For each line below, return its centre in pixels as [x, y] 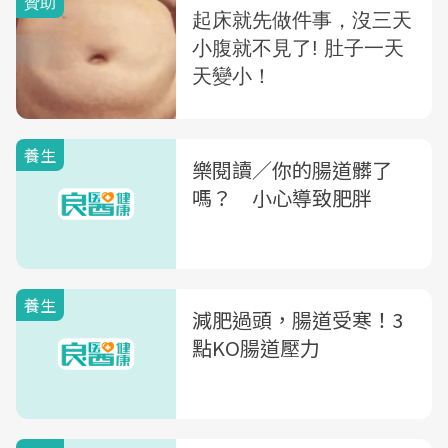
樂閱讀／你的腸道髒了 [292, 169]
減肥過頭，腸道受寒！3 [297, 319]
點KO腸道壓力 [256, 347]
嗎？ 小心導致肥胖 [282, 197]
